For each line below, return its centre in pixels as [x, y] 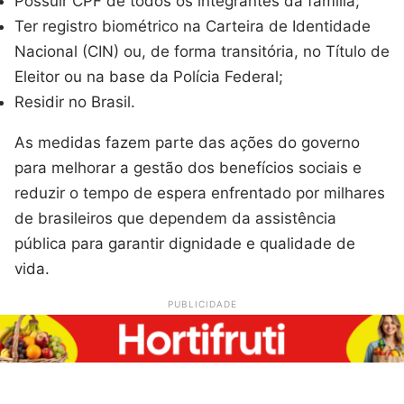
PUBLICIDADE [202, 304]
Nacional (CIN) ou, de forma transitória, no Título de [202, 52]
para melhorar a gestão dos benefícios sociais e [188, 168]
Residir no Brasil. [75, 102]
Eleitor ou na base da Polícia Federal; [149, 77]
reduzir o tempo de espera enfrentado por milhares [200, 193]
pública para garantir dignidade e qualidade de [185, 244]
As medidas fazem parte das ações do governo [187, 143]
